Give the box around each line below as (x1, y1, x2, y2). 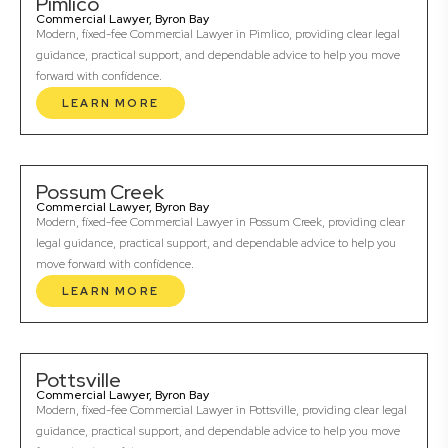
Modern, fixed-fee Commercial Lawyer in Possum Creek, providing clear (36, 214, 405, 231)
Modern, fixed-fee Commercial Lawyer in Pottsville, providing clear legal (36, 402, 407, 419)
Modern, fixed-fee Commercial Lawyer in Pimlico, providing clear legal (36, 26, 400, 43)
